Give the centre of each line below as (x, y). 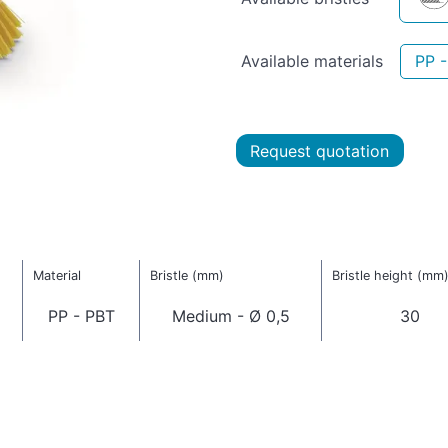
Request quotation (320, 150)
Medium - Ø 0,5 (230, 316)
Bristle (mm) (186, 276)
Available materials (312, 60)
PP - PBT (81, 316)
